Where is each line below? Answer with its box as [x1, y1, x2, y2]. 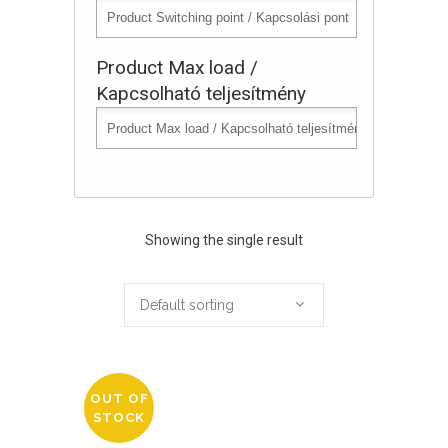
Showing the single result [145, 232, 303, 248]
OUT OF [89, 391, 149, 406]
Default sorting [140, 297, 234, 313]
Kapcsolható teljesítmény [96, 82, 306, 105]
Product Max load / [96, 56, 258, 79]
